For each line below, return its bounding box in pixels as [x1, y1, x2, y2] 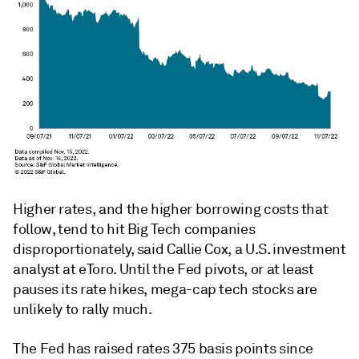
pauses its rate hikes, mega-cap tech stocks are [13, 280, 318, 299]
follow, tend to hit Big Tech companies [13, 220, 256, 239]
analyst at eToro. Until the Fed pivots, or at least [13, 260, 314, 279]
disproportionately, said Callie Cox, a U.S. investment [13, 240, 346, 259]
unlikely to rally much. [13, 301, 152, 319]
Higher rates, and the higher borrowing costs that [13, 200, 329, 219]
